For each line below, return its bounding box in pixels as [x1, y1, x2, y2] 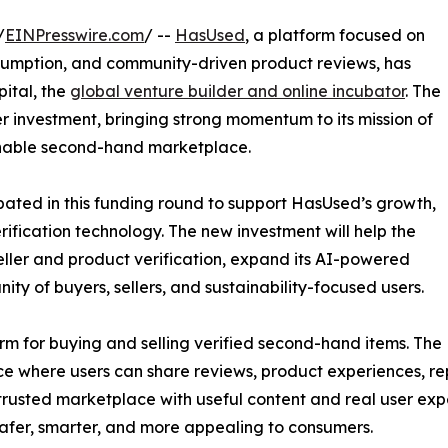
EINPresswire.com [5, 25, 144, 46]
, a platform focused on [245, 25, 425, 46]
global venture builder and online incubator [70, 81, 405, 102]
